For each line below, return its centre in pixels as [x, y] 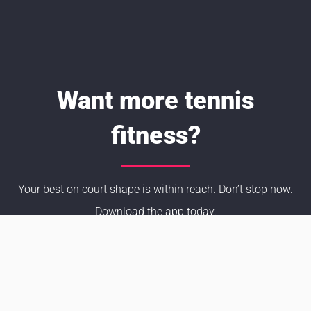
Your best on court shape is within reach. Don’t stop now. [155, 190]
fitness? [155, 136]
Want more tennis [155, 101]
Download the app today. [155, 212]
